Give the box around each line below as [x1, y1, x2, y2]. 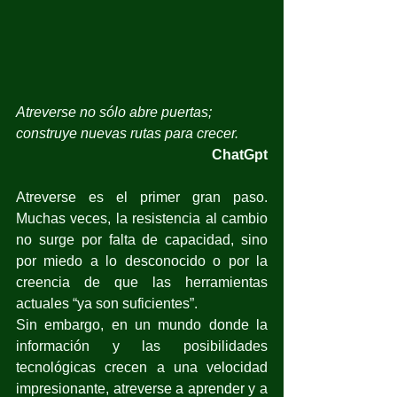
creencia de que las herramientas [16, 274, 268, 290]
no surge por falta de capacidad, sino [16, 231, 268, 247]
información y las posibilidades [16, 338, 268, 354]
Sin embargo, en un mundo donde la [16, 316, 268, 332]
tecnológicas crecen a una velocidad [16, 359, 268, 375]
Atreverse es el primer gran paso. [16, 189, 268, 205]
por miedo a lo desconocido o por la [16, 253, 268, 269]
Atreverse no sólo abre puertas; [16, 104, 215, 120]
